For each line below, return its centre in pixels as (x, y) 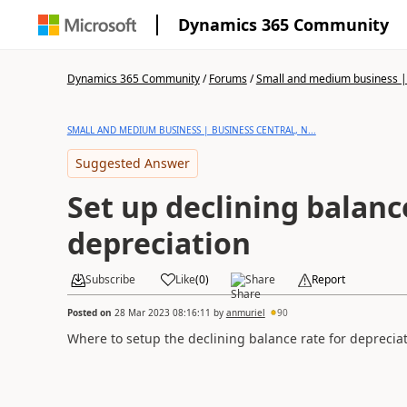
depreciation (159, 243)
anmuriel (245, 312)
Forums (228, 79)
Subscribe (110, 279)
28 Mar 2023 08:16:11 (162, 312)
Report (328, 279)
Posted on (90, 312)
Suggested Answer (132, 163)
